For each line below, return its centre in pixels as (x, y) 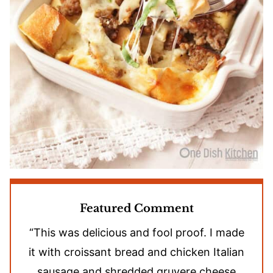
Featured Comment (136, 209)
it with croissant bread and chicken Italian (136, 252)
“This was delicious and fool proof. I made (136, 233)
